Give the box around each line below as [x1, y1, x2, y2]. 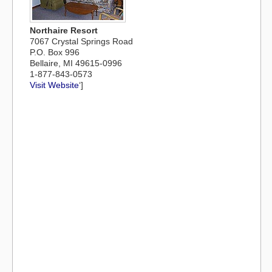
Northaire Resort [30, 25, 98, 35]
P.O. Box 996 [30, 47, 80, 57]
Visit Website [30, 80, 79, 90]
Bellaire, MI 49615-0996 [30, 58, 122, 68]
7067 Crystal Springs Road [30, 36, 133, 46]
